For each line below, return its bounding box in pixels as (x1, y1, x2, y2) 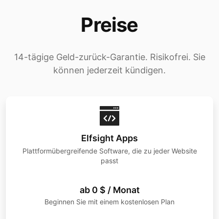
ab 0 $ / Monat (79, 185, 140, 196)
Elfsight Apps (81, 133, 138, 144)
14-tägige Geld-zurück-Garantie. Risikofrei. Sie (14, 52, 205, 63)
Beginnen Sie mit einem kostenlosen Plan (44, 197, 175, 206)
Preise (81, 13, 138, 37)
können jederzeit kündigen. (53, 65, 166, 76)
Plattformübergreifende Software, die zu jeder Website (22, 147, 197, 155)
